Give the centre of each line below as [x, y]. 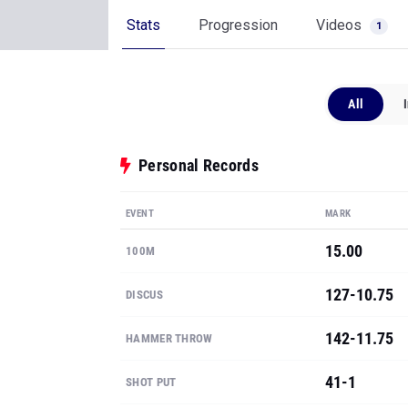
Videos [341, 25]
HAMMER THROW [169, 338]
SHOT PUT [151, 382]
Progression [238, 25]
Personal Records [199, 165]
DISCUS [144, 295]
